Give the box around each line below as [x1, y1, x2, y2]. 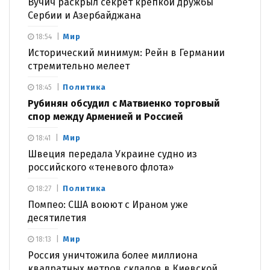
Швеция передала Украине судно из [28, 148, 197, 160]
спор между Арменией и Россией [28, 110, 183, 122]
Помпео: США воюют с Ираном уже [28, 198, 188, 210]
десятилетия [28, 212, 87, 224]
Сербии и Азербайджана [28, 9, 141, 21]
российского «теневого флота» [28, 161, 174, 173]
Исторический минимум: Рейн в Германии [28, 46, 225, 58]
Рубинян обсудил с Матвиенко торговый [28, 97, 220, 109]
